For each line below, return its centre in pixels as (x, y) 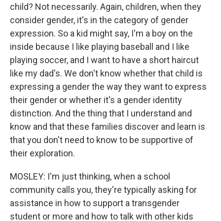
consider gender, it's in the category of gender (99, 20)
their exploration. (42, 153)
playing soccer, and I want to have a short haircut (104, 60)
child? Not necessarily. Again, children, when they (106, 7)
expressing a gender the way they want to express (108, 87)
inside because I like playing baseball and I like (100, 47)
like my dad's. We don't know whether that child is (106, 73)
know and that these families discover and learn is (108, 127)
